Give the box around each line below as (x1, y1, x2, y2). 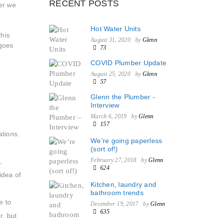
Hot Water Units (91, 25, 141, 33)
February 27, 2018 (91, 157, 137, 163)
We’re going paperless (91, 137, 163, 145)
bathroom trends (91, 189, 144, 197)
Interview (91, 101, 120, 109)
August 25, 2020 (91, 71, 130, 77)
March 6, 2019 (91, 113, 127, 120)
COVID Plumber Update (91, 59, 166, 67)
